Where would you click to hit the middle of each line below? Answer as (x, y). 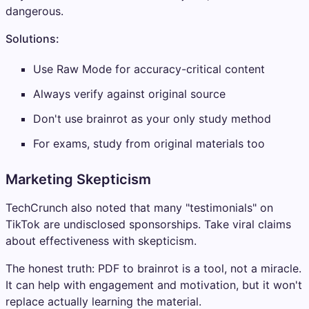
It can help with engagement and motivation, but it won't (154, 285)
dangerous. (34, 11)
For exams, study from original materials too (149, 143)
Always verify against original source (129, 93)
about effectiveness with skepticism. (101, 240)
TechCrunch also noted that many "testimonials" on (139, 207)
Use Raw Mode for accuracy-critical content (149, 69)
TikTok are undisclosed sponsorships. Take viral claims (148, 224)
